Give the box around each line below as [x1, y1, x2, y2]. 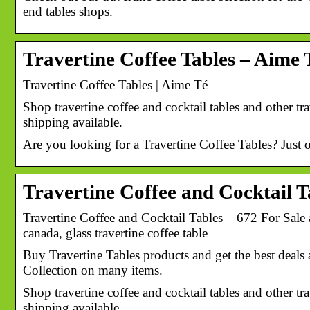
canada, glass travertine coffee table [23, 225, 208, 240]
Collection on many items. [23, 262, 163, 277]
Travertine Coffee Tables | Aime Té [23, 77, 208, 92]
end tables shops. [23, 3, 113, 19]
